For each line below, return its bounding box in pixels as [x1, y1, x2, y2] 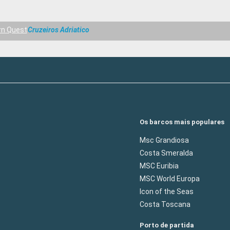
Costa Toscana [140, 200, 190, 208]
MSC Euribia [140, 161, 179, 170]
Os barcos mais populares [140, 118, 224, 126]
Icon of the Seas [140, 187, 194, 196]
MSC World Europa [140, 174, 200, 183]
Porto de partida [140, 221, 194, 229]
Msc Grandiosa [140, 136, 189, 144]
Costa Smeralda [140, 148, 193, 157]
